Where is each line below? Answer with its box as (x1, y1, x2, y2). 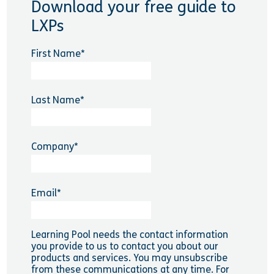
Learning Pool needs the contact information (31, 229, 228, 241)
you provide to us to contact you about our (31, 240, 218, 253)
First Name (31, 48, 81, 60)
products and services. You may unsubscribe (31, 252, 228, 264)
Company (31, 141, 74, 153)
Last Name (31, 94, 80, 106)
